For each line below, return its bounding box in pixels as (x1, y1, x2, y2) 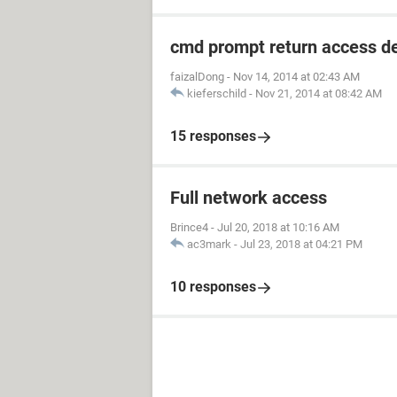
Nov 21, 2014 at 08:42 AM (255, 87, 382, 100)
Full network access (170, 187, 327, 208)
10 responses (170, 278, 256, 295)
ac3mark (187, 237, 231, 251)
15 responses (170, 128, 256, 144)
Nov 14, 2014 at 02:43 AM (233, 70, 360, 83)
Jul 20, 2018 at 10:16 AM (217, 221, 339, 234)
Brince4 (170, 221, 208, 234)
